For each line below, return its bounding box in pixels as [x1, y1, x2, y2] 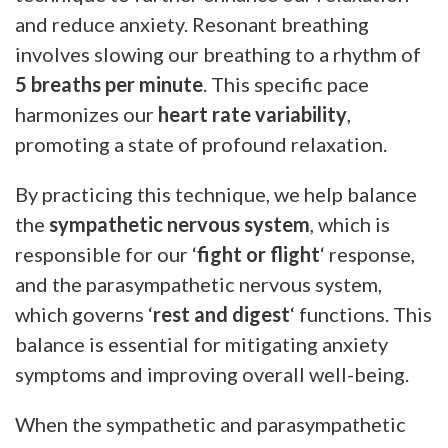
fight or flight [197, 241, 320, 266]
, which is [310, 211, 390, 236]
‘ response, [320, 241, 415, 266]
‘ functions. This [290, 301, 432, 326]
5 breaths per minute [15, 71, 203, 96]
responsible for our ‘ [15, 241, 197, 266]
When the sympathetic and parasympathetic [15, 411, 406, 436]
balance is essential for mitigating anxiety [15, 331, 388, 356]
